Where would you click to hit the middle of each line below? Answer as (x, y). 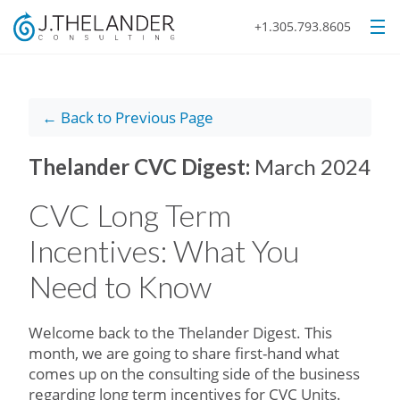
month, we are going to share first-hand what (184, 353)
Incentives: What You (164, 250)
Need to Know (123, 286)
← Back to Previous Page (128, 117)
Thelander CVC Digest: (142, 167)
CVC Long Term (130, 215)
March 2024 (312, 167)
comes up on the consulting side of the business (194, 374)
